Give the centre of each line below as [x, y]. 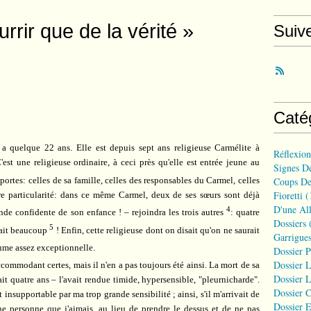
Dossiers [290, 223]
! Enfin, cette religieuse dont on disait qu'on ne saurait [157, 230]
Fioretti [288, 195]
